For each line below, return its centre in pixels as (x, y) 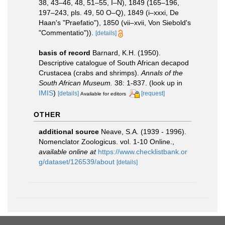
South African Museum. (76, 83)
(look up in (165, 83)
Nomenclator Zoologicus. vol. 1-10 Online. (105, 141)
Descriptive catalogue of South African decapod (114, 63)
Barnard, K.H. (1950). (127, 53)
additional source (69, 131)
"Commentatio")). (66, 33)
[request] (153, 93)
